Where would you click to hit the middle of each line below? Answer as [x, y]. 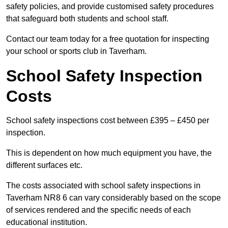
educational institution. [47, 222]
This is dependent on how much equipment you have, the [109, 153]
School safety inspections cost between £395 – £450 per [108, 121]
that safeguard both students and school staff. [87, 19]
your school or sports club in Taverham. [76, 51]
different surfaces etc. [44, 165]
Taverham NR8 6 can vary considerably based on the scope [113, 198]
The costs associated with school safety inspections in [103, 186]
